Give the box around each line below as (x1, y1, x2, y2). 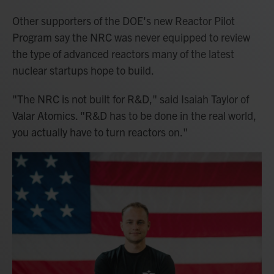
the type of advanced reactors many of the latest (12, 46, 234, 61)
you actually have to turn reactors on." (12, 125, 188, 139)
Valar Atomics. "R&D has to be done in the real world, (12, 108, 256, 123)
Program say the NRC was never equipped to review (12, 30, 250, 45)
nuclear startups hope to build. (12, 63, 154, 78)
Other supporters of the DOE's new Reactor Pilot (12, 13, 235, 28)
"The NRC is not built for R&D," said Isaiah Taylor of (12, 92, 249, 106)
